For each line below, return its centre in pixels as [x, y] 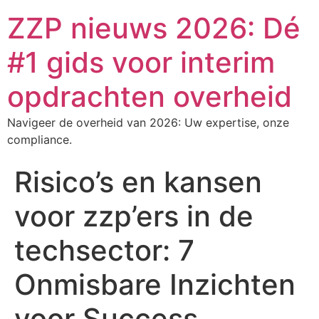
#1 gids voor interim [141, 62]
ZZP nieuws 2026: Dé [154, 28]
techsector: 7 [104, 250]
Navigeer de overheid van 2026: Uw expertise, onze [148, 122]
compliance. [40, 140]
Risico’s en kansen [138, 182]
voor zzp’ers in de [134, 216]
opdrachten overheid [150, 96]
